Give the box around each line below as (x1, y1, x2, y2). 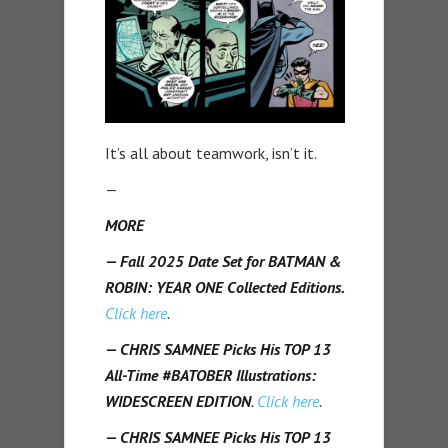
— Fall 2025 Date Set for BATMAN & (105, 250, 342, 271)
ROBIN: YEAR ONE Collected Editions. (105, 276, 345, 297)
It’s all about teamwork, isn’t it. (105, 142, 317, 163)
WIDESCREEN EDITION (105, 390, 251, 411)
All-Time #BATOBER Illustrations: (105, 364, 316, 385)
